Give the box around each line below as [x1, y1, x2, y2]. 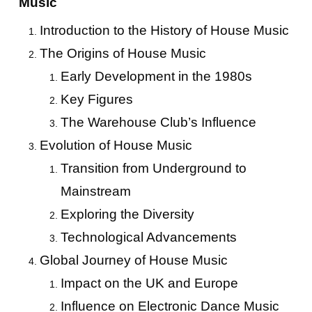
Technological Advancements [60, 230, 237, 244]
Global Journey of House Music [39, 253, 228, 267]
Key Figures [60, 92, 133, 107]
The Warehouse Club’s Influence [60, 115, 256, 130]
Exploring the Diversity [60, 207, 194, 221]
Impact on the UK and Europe [60, 276, 238, 290]
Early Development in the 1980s [60, 69, 252, 84]
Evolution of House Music [39, 138, 192, 153]
